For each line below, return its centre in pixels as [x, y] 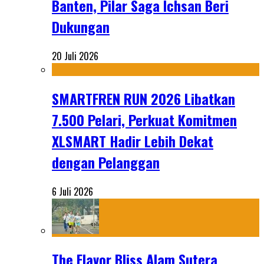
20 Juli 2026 [75, 56]
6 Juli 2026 [72, 191]
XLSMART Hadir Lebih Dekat [133, 141]
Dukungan [81, 27]
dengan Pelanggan [106, 162]
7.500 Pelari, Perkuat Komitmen [144, 119]
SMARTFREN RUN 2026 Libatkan [143, 98]
